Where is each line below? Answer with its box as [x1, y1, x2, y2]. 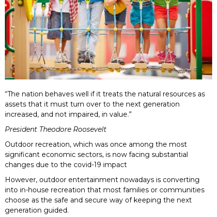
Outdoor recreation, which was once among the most [5, 139, 187, 149]
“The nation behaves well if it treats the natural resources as [5, 89, 205, 98]
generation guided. [5, 205, 69, 215]
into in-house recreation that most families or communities [5, 185, 204, 194]
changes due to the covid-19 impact [5, 160, 127, 169]
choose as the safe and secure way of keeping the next [5, 195, 192, 204]
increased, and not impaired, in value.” [5, 109, 132, 119]
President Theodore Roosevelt [5, 124, 107, 134]
